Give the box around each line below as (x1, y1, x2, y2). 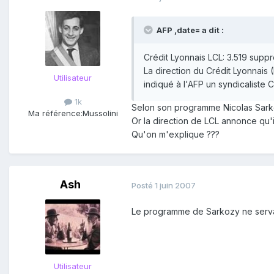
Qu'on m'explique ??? (131, 129, 220, 140)
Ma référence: (28, 108, 83, 119)
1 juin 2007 (155, 180, 196, 190)
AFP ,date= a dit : (155, 25, 224, 35)
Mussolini (82, 108, 118, 119)
